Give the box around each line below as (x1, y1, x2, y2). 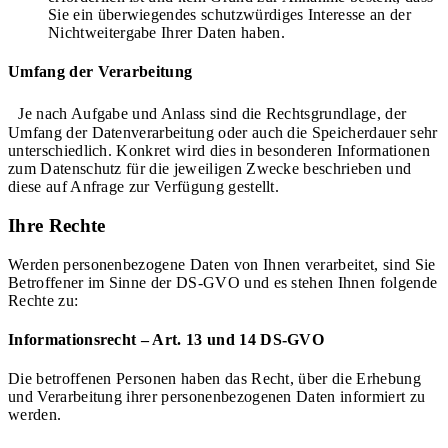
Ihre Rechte (8, 214, 106, 236)
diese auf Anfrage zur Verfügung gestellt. (8, 178, 280, 196)
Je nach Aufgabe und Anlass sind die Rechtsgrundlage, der (8, 105, 407, 123)
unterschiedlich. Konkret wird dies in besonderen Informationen (8, 142, 430, 160)
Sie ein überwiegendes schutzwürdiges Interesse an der (48, 5, 411, 23)
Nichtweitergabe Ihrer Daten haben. (48, 23, 285, 41)
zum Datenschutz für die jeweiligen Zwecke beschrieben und (8, 160, 412, 178)
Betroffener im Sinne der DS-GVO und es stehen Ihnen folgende (8, 273, 438, 291)
